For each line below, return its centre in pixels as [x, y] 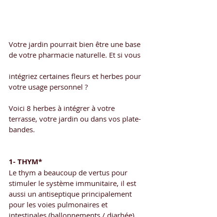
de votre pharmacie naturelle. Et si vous [75, 54]
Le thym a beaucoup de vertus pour [69, 172]
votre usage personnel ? [49, 86]
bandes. [24, 129]
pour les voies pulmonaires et [59, 204]
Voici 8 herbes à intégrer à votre [63, 108]
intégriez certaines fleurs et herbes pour [76, 76]
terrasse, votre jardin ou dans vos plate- [75, 118]
